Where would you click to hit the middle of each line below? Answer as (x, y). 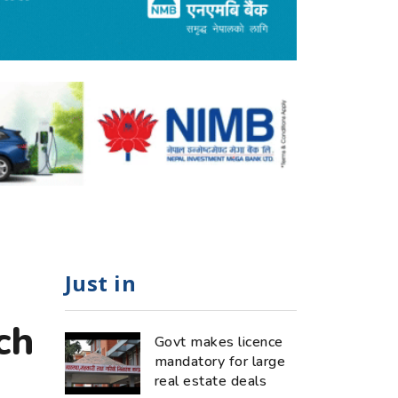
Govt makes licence (219, 342)
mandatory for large (220, 361)
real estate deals (211, 381)
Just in (101, 283)
